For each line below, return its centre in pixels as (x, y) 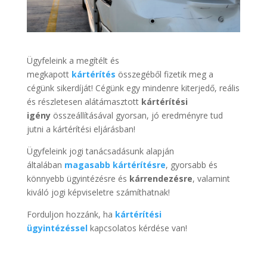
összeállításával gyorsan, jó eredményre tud (136, 116)
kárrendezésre (161, 179)
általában (45, 165)
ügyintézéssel (57, 228)
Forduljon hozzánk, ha (71, 215)
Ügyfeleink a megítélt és (73, 61)
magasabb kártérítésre (115, 165)
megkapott (48, 74)
